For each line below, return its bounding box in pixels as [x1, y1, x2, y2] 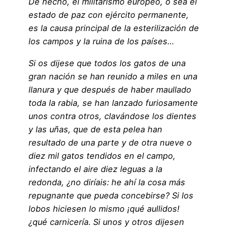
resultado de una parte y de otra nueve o [28, 137, 192, 148]
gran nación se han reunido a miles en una [28, 71, 197, 81]
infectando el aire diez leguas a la [28, 163, 162, 174]
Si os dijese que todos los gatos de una [28, 58, 186, 68]
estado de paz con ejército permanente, [28, 10, 189, 20]
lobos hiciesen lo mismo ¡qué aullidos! [28, 203, 180, 214]
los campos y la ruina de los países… [28, 36, 174, 47]
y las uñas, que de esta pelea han [28, 124, 162, 134]
